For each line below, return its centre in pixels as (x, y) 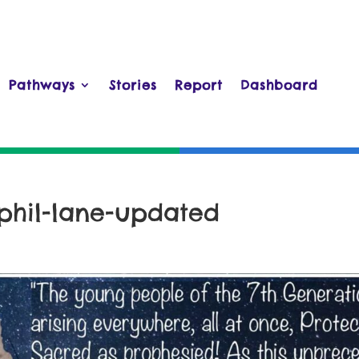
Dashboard (279, 85)
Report (199, 85)
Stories (133, 85)
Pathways (42, 85)
